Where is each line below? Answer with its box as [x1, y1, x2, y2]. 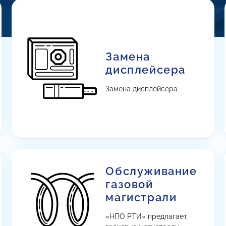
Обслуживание [105, 164, 197, 178]
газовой [105, 178, 153, 191]
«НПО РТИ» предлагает [105, 212, 188, 220]
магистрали [105, 191, 177, 204]
